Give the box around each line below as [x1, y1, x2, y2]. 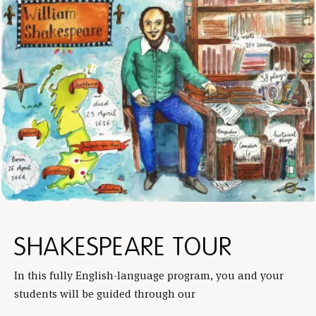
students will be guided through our [14, 286, 195, 301]
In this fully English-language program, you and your [14, 267, 284, 283]
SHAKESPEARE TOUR [14, 231, 232, 262]
